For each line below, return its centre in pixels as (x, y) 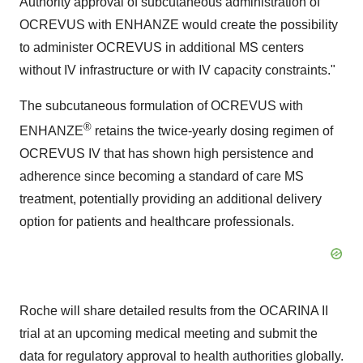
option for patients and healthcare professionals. (157, 221)
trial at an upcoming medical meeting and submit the (169, 333)
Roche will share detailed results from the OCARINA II (174, 310)
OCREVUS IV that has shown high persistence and (167, 153)
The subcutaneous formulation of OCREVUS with (161, 105)
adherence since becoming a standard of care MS (162, 176)
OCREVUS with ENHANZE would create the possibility (179, 24)
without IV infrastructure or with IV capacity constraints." (177, 70)
